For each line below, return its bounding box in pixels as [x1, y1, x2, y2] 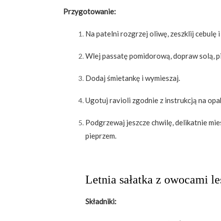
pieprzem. [85, 131, 116, 141]
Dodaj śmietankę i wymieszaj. [85, 74, 180, 83]
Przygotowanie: [63, 7, 116, 16]
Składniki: [85, 197, 116, 206]
